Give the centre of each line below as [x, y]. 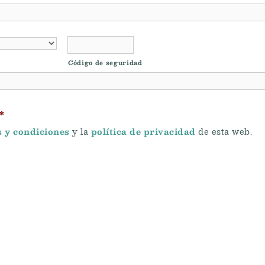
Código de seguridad [105, 62]
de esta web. [224, 132]
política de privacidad [143, 131]
